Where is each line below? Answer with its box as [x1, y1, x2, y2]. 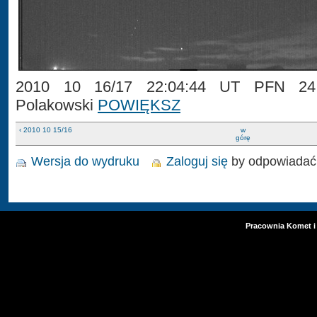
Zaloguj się [166, 153, 229, 168]
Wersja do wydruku [31, 153, 139, 168]
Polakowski [16, 96, 98, 114]
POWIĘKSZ [98, 96, 180, 114]
